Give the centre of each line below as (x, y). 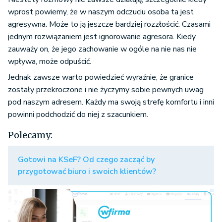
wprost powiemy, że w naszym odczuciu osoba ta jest (101, 12)
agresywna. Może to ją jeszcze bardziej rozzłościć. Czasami (109, 25)
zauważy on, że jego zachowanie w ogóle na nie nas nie (102, 49)
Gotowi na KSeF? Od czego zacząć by (86, 160)
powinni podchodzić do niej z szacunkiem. (78, 115)
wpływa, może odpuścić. (50, 62)
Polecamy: (30, 135)
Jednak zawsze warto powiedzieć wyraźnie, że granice (101, 78)
